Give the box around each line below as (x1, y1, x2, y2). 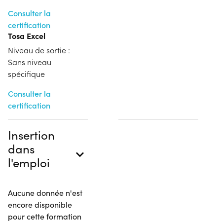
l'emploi (8, 154, 50, 170)
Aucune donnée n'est (8, 187, 82, 198)
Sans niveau (8, 56, 51, 67)
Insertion (8, 126, 55, 143)
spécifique (8, 68, 45, 79)
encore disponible (8, 199, 72, 210)
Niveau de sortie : (8, 44, 70, 55)
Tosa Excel (8, 30, 45, 41)
